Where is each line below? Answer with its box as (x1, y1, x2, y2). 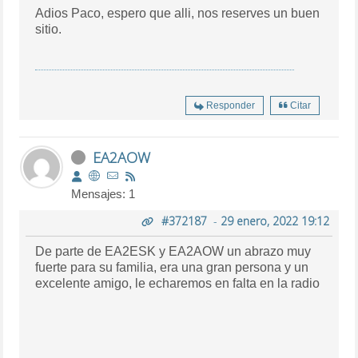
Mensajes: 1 (71, 186, 136, 201)
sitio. (35, 22, 62, 36)
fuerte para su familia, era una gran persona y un (35, 260, 309, 274)
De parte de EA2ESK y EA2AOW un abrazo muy (35, 244, 312, 258)
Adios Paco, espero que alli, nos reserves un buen (35, 6, 320, 20)
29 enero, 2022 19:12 (220, 213, 329, 229)
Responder (205, 99, 255, 111)
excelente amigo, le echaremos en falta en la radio (35, 276, 320, 290)
